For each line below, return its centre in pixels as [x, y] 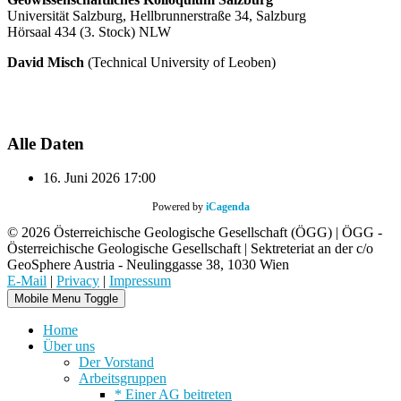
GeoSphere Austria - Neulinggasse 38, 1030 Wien [148, 265]
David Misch [46, 62]
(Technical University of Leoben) [180, 62]
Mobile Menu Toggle [66, 299]
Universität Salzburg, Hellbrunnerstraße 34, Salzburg [157, 16]
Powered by [179, 207]
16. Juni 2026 [83, 178]
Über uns [69, 346]
